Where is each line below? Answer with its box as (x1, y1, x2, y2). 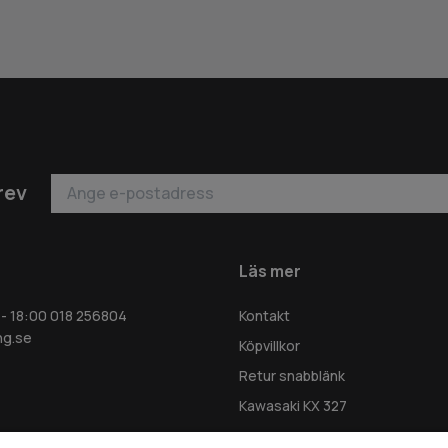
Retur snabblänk (239, 366, 345, 386)
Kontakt (239, 306, 290, 326)
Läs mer (239, 260, 301, 283)
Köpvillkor (239, 336, 300, 356)
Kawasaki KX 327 (239, 396, 347, 416)
